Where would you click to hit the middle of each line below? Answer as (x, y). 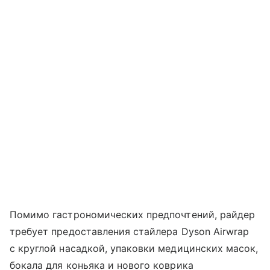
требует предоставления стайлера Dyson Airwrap (130, 232)
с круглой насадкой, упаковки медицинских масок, (134, 249)
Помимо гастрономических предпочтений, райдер (133, 215)
